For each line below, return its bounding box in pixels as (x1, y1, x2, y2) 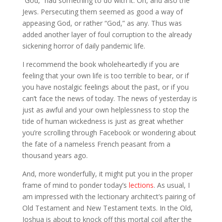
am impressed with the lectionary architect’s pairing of (22, 191, 195, 201)
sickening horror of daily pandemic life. (22, 41, 145, 51)
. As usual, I (153, 180, 190, 190)
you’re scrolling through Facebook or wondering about (22, 127, 196, 137)
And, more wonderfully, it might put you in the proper (22, 168, 193, 178)
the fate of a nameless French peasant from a (22, 139, 170, 149)
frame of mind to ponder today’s (22, 180, 129, 190)
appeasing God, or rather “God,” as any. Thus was (22, 18, 182, 28)
